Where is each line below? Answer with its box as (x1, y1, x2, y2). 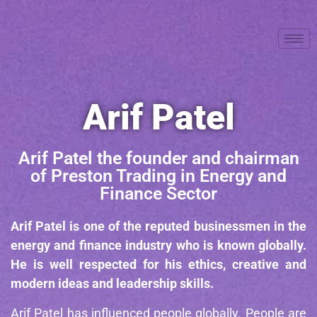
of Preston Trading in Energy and (30, 166, 287, 186)
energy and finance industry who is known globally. (11, 238, 306, 253)
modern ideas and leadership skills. (11, 276, 214, 291)
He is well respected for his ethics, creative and (11, 257, 306, 272)
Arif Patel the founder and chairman (18, 148, 299, 168)
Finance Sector (100, 183, 217, 204)
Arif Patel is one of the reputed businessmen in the (11, 219, 306, 234)
